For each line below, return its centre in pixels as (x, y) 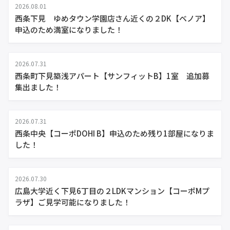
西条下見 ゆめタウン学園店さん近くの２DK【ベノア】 (112, 18)
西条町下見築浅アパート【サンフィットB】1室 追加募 (112, 76)
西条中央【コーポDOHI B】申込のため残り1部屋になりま (114, 133)
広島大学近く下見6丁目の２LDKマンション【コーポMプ (112, 191)
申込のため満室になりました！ (69, 30)
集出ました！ (38, 87)
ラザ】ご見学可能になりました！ (73, 202)
